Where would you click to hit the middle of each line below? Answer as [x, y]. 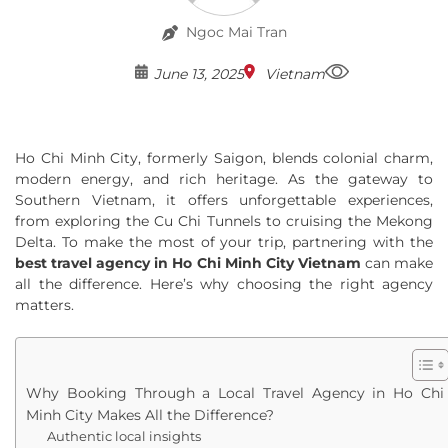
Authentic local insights [124, 436]
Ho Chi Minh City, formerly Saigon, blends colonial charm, [224, 158]
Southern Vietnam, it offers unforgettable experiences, [224, 200]
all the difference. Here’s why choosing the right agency [224, 284]
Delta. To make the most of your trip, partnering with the [224, 242]
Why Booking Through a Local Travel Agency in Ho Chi [235, 393]
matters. [44, 305]
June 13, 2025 [198, 74]
